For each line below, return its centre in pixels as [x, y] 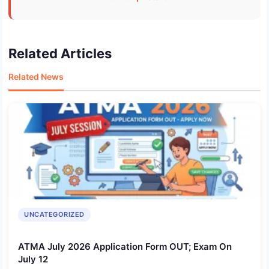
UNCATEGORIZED [54, 215]
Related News [36, 77]
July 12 [33, 259]
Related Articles [60, 54]
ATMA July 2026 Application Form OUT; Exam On [125, 246]
